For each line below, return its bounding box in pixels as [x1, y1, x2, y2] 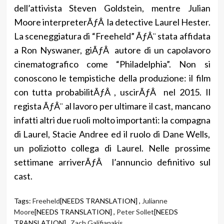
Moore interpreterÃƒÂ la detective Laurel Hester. [13, 16, 210, 27]
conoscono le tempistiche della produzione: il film [13, 72, 210, 83]
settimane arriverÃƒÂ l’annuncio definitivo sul [13, 156, 210, 167]
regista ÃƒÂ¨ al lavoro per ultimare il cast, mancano [13, 100, 210, 111]
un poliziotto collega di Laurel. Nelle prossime [13, 142, 210, 153]
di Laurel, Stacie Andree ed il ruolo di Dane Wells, [13, 128, 210, 139]
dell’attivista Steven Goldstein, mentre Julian [13, 2, 210, 13]
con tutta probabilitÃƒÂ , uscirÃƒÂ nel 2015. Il [13, 86, 210, 97]
